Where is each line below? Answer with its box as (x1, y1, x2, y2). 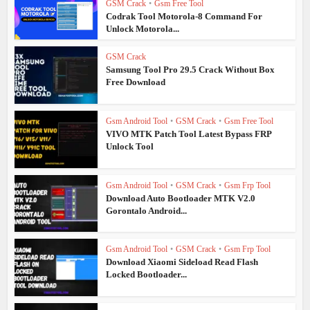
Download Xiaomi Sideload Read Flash (106, 257, 259, 268)
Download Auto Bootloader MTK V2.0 (106, 192, 256, 203)
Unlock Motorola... (106, 23, 180, 34)
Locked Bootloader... (106, 269, 188, 280)
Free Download (106, 77, 166, 87)
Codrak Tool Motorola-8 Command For (106, 10, 263, 21)
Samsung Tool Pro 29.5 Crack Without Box (106, 64, 275, 75)
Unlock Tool (106, 140, 154, 152)
